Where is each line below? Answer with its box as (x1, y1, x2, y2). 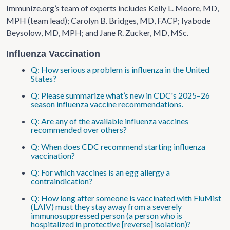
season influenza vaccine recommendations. (31, 99, 183, 109)
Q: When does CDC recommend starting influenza (31, 141, 205, 151)
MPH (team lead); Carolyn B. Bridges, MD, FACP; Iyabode (6, 15, 210, 25)
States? (31, 73, 56, 83)
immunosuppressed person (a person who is (31, 210, 182, 220)
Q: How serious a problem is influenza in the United (31, 64, 209, 74)
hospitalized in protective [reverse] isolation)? (31, 219, 191, 229)
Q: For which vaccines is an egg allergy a (31, 167, 170, 177)
